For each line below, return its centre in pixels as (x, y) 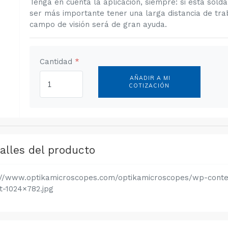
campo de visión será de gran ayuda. (98, 24)
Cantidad (57, 61)
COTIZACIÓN (149, 85)
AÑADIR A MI (149, 78)
